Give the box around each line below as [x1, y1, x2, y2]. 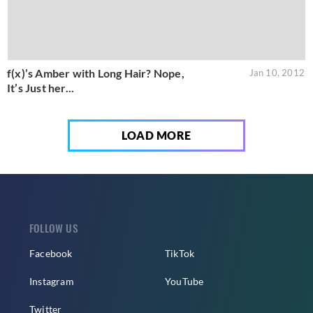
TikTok [165, 247, 195, 260]
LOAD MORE [122, 129, 191, 143]
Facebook [29, 247, 73, 260]
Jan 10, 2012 [249, 67, 305, 79]
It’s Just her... [7, 81, 75, 95]
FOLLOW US [29, 220, 78, 236]
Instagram [29, 275, 74, 288]
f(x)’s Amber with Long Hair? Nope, [7, 66, 184, 80]
